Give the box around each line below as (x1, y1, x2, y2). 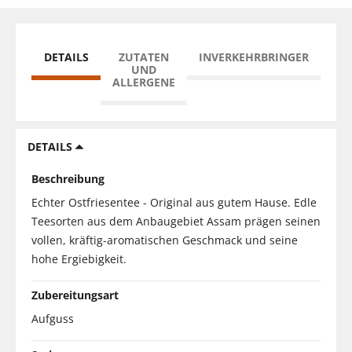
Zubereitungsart (31, 287, 119, 302)
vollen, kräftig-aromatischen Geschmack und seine (31, 232, 298, 247)
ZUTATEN (119, 49, 169, 64)
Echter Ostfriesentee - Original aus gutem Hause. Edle (31, 194, 317, 210)
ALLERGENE (112, 74, 175, 90)
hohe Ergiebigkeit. (31, 251, 126, 266)
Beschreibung (31, 170, 104, 186)
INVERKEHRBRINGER (199, 49, 309, 64)
